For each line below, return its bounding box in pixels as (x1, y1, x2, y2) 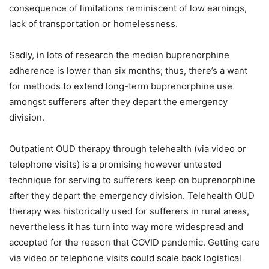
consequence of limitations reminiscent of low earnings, (9, 2, 247, 14)
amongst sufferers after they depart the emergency (9, 96, 228, 108)
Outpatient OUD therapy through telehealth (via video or (9, 143, 246, 155)
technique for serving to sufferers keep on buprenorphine (9, 174, 255, 186)
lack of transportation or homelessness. (9, 18, 178, 30)
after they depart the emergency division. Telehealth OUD (9, 190, 255, 202)
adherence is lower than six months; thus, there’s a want (9, 65, 247, 77)
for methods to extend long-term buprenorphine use (9, 80, 232, 92)
